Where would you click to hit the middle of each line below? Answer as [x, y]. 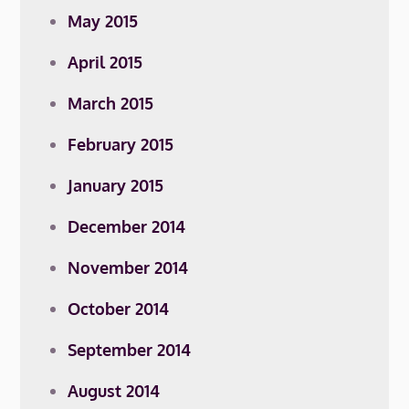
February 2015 [121, 144]
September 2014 [130, 350]
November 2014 [128, 267]
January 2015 [116, 185]
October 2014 [119, 309]
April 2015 [105, 62]
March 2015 [111, 103]
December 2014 [127, 226]
